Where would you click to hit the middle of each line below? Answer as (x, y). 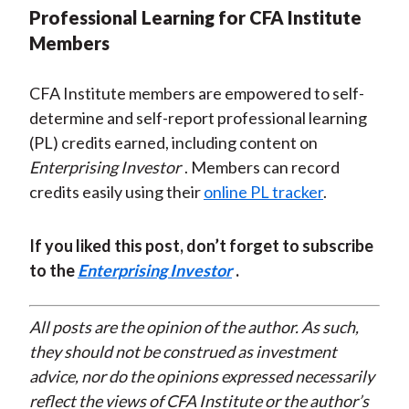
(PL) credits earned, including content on (173, 143)
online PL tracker (263, 192)
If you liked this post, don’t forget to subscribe (201, 246)
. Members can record (262, 168)
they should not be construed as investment (183, 352)
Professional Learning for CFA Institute (195, 18)
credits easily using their (116, 192)
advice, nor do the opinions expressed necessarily (201, 377)
